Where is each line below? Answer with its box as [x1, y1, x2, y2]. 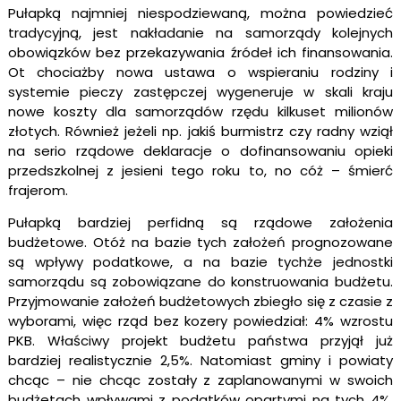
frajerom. [7, 180, 68, 200]
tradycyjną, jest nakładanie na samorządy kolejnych [7, 22, 394, 42]
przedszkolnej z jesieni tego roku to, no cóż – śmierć [7, 160, 394, 180]
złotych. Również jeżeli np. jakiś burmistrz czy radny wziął [7, 121, 394, 141]
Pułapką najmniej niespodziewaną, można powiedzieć [7, 3, 394, 22]
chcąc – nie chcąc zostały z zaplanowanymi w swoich [7, 371, 394, 390]
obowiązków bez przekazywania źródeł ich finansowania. [7, 42, 394, 62]
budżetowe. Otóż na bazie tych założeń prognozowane [7, 233, 394, 252]
